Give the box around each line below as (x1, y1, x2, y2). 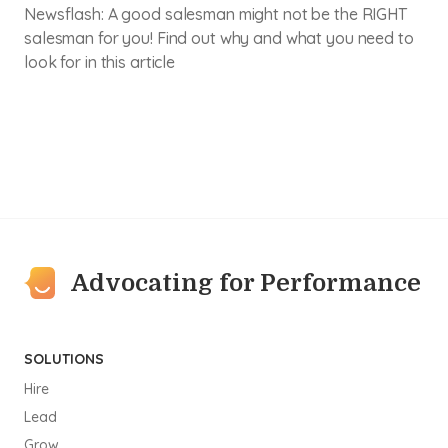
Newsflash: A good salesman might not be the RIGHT (24, 4, 407, 24)
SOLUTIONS (24, 350, 104, 368)
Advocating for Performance (71, 269, 422, 297)
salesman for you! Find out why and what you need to (24, 28, 414, 48)
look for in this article (24, 52, 175, 72)
